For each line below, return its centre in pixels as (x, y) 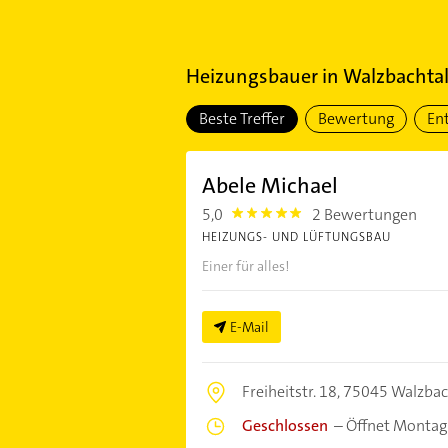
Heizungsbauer (251, 76)
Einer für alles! (245, 266)
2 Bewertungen (365, 214)
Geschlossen (284, 425)
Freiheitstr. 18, (292, 391)
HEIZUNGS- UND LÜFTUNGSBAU (296, 237)
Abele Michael (269, 185)
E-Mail (249, 327)
